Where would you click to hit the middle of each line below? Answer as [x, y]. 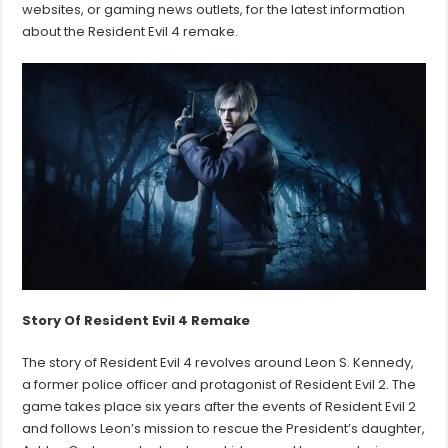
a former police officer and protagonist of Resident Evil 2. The [219, 385]
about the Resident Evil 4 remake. [130, 32]
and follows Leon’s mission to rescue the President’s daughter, [224, 429]
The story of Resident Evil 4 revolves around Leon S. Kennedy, [218, 363]
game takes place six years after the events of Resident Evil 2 [219, 407]
